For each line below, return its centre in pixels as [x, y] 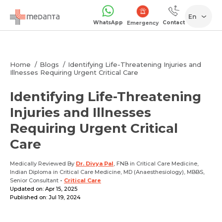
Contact [174, 23]
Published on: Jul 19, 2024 [45, 197]
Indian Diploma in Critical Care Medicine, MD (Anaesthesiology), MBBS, [107, 172]
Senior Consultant [35, 180]
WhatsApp [108, 23]
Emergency [143, 23]
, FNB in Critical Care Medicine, [156, 164]
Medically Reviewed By [43, 164]
